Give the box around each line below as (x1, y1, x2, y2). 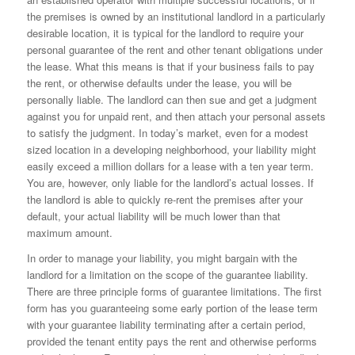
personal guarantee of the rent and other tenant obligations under (26, 42, 323, 58)
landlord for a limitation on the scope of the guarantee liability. (26, 267, 308, 283)
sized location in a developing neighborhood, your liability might (26, 142, 316, 158)
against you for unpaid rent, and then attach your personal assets (26, 109, 326, 124)
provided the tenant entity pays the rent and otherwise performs (26, 334, 317, 349)
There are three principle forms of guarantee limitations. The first (26, 284, 322, 300)
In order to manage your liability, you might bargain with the (26, 250, 297, 266)
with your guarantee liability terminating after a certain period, (26, 317, 306, 333)
